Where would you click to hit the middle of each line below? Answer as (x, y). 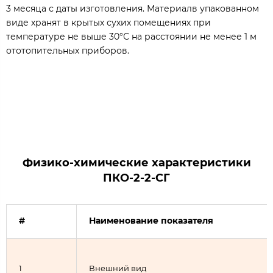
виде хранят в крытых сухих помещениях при (108, 22)
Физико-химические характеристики (136, 162)
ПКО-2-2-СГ (136, 178)
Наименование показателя (151, 220)
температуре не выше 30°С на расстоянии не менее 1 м (131, 36)
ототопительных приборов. (68, 50)
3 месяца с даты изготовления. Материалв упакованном (133, 8)
